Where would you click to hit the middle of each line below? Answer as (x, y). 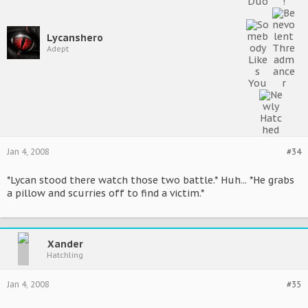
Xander (65, 244)
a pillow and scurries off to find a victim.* (106, 193)
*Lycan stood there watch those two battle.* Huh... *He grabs (151, 180)
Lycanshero (75, 37)
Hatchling (65, 255)
